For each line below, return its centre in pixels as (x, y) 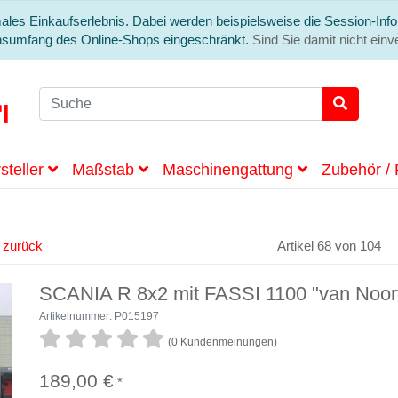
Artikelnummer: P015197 (99, 316)
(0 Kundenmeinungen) (223, 342)
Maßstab (105, 170)
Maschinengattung (230, 170)
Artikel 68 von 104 (329, 246)
